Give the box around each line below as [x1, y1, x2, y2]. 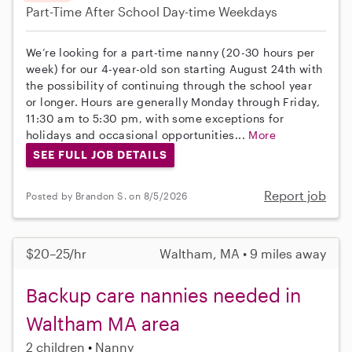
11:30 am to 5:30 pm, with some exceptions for [26, 111, 284, 125]
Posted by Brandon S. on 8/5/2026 [26, 189, 188, 201]
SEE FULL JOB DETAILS [32, 148, 167, 162]
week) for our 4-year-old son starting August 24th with [26, 61, 323, 75]
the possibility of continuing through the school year [26, 78, 313, 92]
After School [85, 3, 159, 19]
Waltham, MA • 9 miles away [159, 246, 326, 262]
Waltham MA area [26, 312, 180, 335]
